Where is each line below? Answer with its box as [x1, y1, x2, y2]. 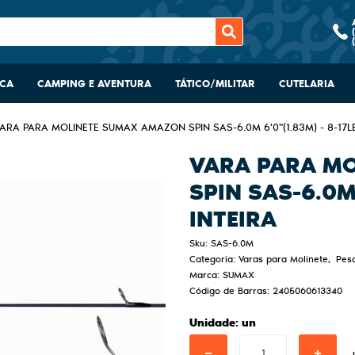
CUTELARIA [279, 75, 334, 90]
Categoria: [189, 252, 235, 265]
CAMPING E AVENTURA [37, 75, 151, 90]
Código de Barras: [189, 284, 273, 297]
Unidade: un [189, 314, 256, 330]
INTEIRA [189, 201, 277, 234]
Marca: [189, 268, 223, 281]
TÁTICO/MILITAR [175, 75, 255, 90]
